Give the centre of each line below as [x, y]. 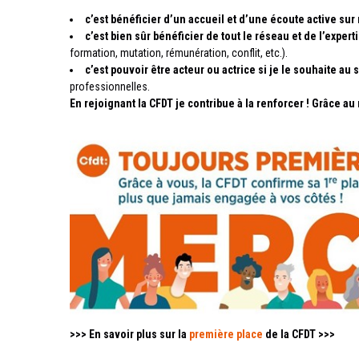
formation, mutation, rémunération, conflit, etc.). [179, 53]
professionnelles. [110, 87]
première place [226, 334]
